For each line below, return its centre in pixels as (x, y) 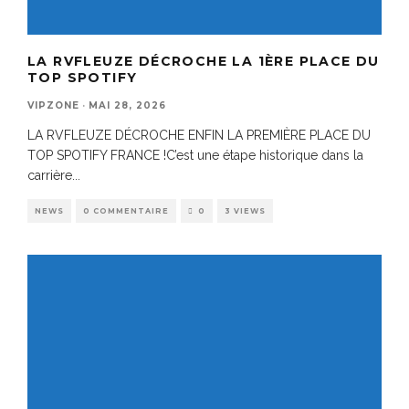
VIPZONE (53, 106)
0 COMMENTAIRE (126, 211)
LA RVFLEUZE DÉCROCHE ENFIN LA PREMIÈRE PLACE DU (199, 136)
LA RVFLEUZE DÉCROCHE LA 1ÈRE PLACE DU (204, 62)
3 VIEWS (245, 211)
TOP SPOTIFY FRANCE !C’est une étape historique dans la (195, 156)
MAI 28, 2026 (127, 106)
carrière (50, 176)
